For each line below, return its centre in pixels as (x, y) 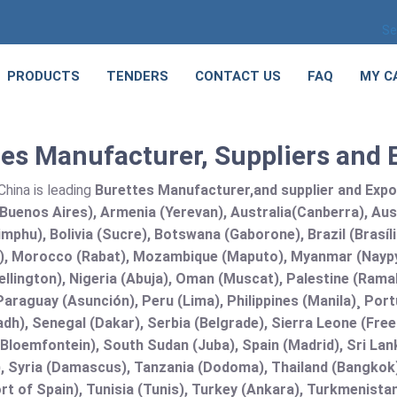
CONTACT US (238, 76)
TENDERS (137, 76)
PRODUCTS (43, 76)
